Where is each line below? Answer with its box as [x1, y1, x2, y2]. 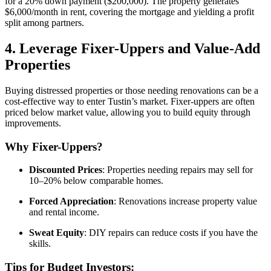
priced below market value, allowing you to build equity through [5, 106, 250, 117]
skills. [29, 238, 51, 249]
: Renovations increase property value [114, 196, 257, 207]
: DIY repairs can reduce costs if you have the [84, 227, 258, 238]
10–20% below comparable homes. [29, 175, 163, 186]
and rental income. [29, 207, 99, 218]
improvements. [5, 117, 61, 128]
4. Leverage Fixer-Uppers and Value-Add [5, 40, 260, 56]
